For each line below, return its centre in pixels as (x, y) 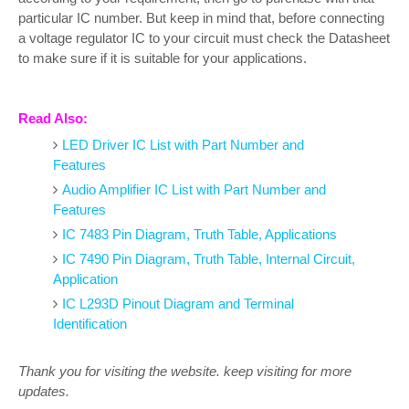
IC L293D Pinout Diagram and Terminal (178, 304)
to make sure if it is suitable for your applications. (163, 58)
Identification (89, 324)
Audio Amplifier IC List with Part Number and (194, 190)
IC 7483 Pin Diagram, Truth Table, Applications (199, 235)
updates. (44, 391)
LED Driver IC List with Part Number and (183, 145)
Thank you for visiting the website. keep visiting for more (185, 371)
